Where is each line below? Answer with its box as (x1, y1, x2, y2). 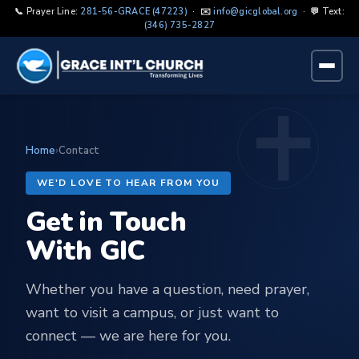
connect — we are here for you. (26, 326, 231, 345)
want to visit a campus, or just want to (26, 303, 279, 322)
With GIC (26, 232, 145, 269)
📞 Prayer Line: (14, 6, 81, 18)
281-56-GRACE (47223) (80, 6, 188, 18)
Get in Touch (26, 204, 186, 240)
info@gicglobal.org (213, 6, 298, 18)
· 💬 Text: (297, 6, 345, 18)
